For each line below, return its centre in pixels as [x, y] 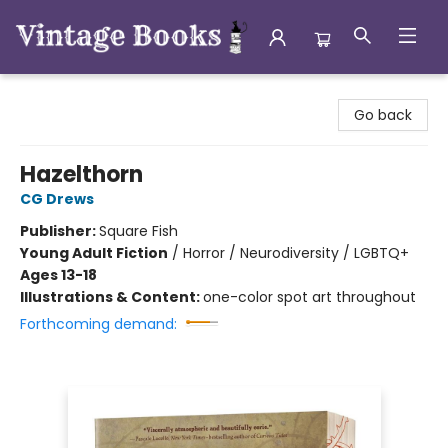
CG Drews [57, 199]
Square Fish [138, 231]
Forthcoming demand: [98, 324]
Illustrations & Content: [111, 297]
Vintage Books [64, 93]
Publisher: [59, 231]
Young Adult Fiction [94, 253]
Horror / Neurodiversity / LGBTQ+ [296, 253]
